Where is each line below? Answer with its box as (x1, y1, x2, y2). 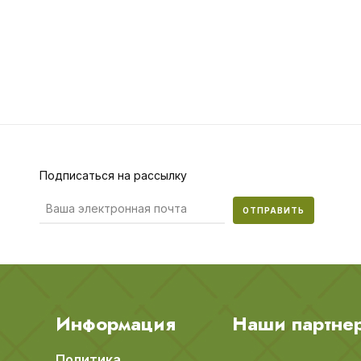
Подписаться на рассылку (39, 168, 187, 182)
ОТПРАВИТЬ (242, 205, 305, 215)
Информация (56, 309, 176, 338)
